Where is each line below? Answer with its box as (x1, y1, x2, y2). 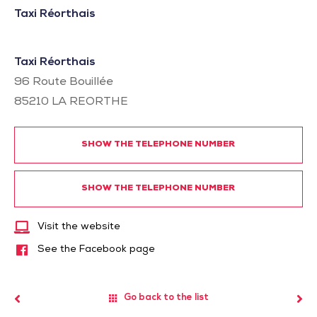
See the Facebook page (37, 244, 155, 255)
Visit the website (37, 222, 120, 232)
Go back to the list (124, 294, 209, 304)
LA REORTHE (52, 97, 128, 108)
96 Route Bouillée (14, 77, 113, 88)
